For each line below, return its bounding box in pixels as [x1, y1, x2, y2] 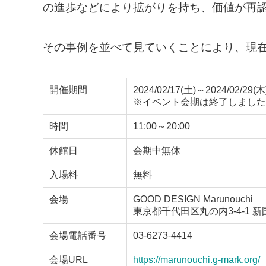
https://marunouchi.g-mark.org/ [133, 255, 260, 265]
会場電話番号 [49, 230, 106, 240]
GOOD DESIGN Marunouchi [133, 194, 253, 204]
